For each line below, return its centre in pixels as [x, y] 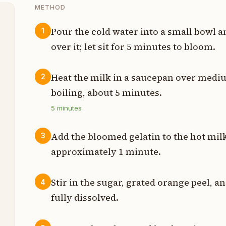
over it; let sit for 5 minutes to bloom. [133, 46]
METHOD [50, 7]
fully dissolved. [85, 198]
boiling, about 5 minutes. [107, 92]
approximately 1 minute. [106, 152]
